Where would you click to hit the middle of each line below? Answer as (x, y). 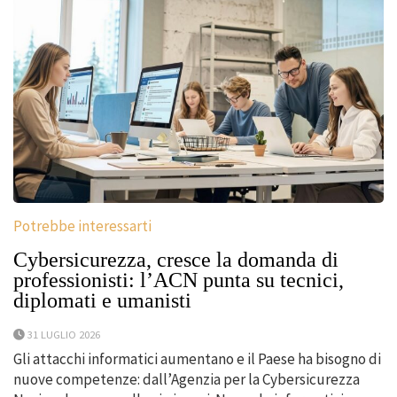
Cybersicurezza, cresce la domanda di (176, 259)
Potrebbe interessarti (82, 226)
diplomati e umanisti (102, 300)
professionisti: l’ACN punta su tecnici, (179, 280)
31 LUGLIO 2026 (64, 334)
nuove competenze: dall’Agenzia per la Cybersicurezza (187, 379)
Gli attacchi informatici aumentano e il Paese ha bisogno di (197, 358)
